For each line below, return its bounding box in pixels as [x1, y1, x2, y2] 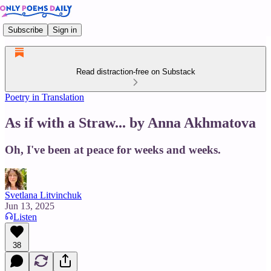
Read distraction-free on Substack [76, 67, 195, 76]
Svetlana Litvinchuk [5, 189, 82, 200]
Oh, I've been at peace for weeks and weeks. [5, 143, 221, 156]
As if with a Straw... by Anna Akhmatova [5, 114, 256, 131]
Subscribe [8, 25, 43, 34]
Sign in [53, 25, 77, 34]
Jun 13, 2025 [5, 200, 54, 211]
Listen [13, 211, 37, 222]
